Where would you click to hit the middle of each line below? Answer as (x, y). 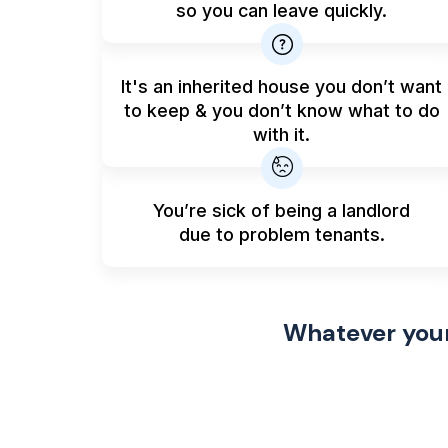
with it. (282, 134)
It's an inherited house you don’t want (282, 86)
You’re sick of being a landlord (282, 210)
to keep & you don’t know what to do (281, 110)
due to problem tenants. (281, 234)
